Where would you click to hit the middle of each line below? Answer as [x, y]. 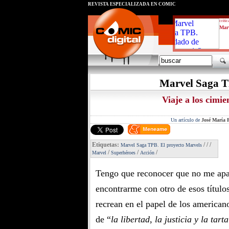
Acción [147, 153]
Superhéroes [123, 153]
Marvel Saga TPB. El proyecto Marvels [161, 145]
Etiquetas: [106, 145]
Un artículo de [186, 120]
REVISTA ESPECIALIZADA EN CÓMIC [132, 4]
